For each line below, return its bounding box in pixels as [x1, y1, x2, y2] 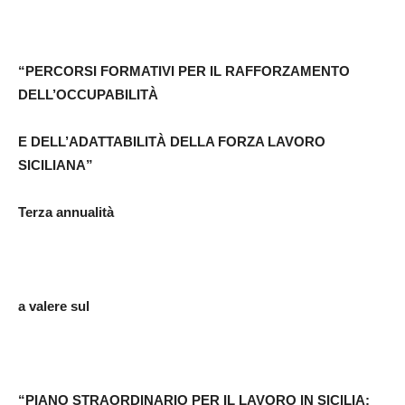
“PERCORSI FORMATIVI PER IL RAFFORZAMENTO [18, 63, 350, 80]
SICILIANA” [18, 157, 93, 174]
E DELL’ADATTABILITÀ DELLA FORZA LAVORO [18, 134, 325, 150]
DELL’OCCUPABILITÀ [18, 87, 158, 103]
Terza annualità [18, 204, 114, 221]
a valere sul [18, 298, 89, 315]
